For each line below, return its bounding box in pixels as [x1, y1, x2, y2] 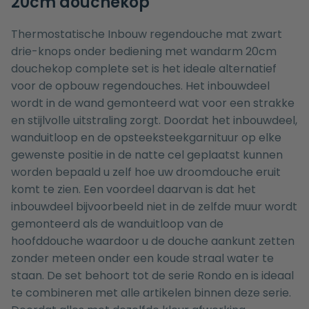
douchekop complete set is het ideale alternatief [11, 61, 277, 77]
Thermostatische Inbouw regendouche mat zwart [11, 26, 282, 43]
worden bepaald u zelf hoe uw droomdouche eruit [11, 164, 281, 181]
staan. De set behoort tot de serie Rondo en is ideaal [11, 268, 294, 284]
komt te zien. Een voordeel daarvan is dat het [11, 181, 256, 198]
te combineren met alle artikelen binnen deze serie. [11, 285, 291, 301]
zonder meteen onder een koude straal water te [11, 250, 274, 267]
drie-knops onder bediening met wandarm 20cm [11, 43, 277, 60]
